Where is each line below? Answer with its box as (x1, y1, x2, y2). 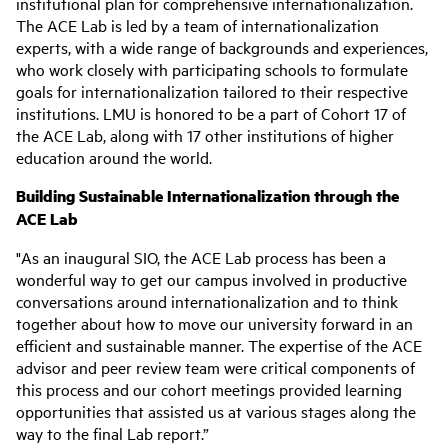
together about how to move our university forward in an (16, 312, 413, 334)
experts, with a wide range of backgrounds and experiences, (16, 36, 428, 58)
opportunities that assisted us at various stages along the (16, 400, 416, 422)
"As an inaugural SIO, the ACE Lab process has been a (16, 246, 386, 268)
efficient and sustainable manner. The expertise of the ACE (16, 334, 422, 356)
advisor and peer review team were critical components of (16, 356, 415, 378)
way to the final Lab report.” (16, 422, 209, 444)
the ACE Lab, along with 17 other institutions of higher (16, 124, 394, 146)
